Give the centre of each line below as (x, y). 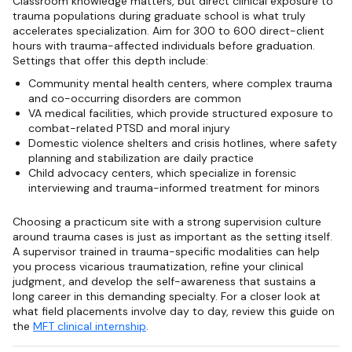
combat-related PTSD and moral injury (129, 128)
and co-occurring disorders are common (135, 98)
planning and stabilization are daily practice (141, 158)
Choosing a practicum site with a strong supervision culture (167, 221)
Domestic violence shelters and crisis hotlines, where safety (183, 143)
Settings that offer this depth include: (110, 60)
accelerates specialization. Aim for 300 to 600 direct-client (169, 30)
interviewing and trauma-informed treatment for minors (174, 187)
